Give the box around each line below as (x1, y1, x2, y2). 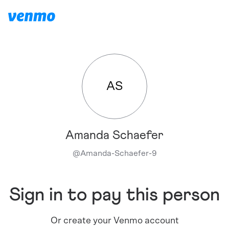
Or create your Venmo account (50, 216, 179, 225)
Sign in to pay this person (9, 186, 220, 204)
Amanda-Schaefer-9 (80, 149, 157, 157)
